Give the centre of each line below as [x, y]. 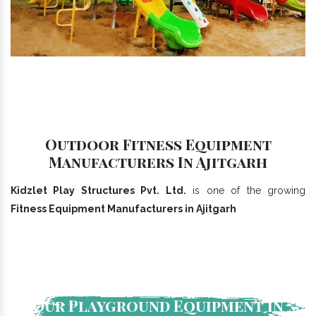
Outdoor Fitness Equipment [158, 144]
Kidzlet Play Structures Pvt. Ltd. [98, 191]
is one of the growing [246, 191]
